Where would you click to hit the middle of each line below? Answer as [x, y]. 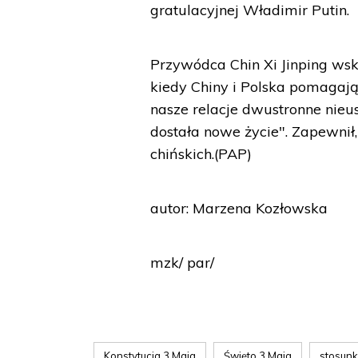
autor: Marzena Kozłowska [239, 208]
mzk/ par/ [183, 263]
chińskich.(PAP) [201, 154]
